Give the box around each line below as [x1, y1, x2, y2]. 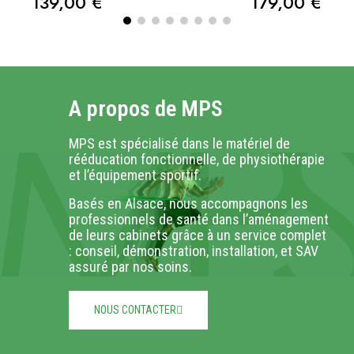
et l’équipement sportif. [69, 166, 205, 183]
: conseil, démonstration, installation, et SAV [69, 242, 319, 259]
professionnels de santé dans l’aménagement [69, 210, 330, 228]
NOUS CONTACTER [94, 303, 177, 316]
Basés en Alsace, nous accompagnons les [69, 194, 309, 212]
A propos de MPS [69, 95, 224, 122]
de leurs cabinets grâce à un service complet [69, 226, 327, 243]
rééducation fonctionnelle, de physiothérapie [69, 150, 326, 168]
